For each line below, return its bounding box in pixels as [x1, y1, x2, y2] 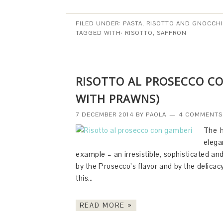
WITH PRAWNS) [76, 91, 160, 106]
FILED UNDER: [76, 19, 123, 27]
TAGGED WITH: [76, 29, 125, 37]
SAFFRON [157, 29, 187, 37]
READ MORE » [80, 201, 132, 210]
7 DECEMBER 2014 [76, 111, 134, 118]
